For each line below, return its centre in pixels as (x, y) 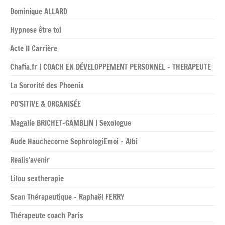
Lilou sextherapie (37, 179)
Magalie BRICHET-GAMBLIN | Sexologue (71, 123)
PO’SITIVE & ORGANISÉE (45, 104)
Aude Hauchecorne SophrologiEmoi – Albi (74, 142)
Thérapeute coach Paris (47, 216)
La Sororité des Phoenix (47, 86)
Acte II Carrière (34, 49)
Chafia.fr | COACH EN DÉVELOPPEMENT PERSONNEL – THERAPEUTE (110, 67)
